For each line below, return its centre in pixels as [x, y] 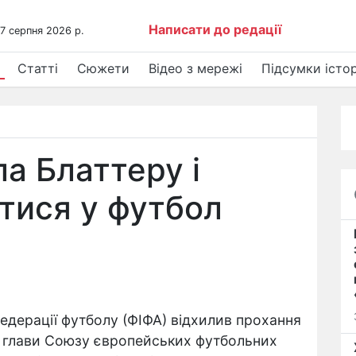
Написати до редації [215, 29]
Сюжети [103, 68]
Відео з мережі [195, 68]
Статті [38, 68]
